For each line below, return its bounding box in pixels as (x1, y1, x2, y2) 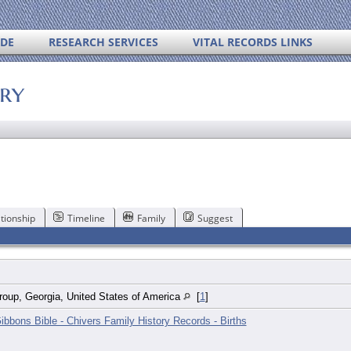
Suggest (197, 211, 233, 225)
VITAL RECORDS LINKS (193, 34, 313, 49)
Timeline (67, 211, 105, 225)
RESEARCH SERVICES (49, 34, 159, 49)
